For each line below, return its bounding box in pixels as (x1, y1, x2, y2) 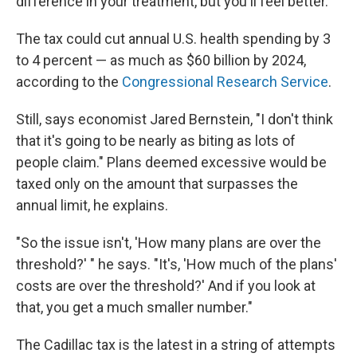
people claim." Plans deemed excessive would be (16, 153, 327, 171)
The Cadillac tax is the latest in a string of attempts (16, 335, 335, 353)
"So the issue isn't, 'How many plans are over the (16, 233, 321, 251)
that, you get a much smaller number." (16, 298, 253, 316)
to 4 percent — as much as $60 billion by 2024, (16, 51, 306, 69)
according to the (16, 73, 122, 90)
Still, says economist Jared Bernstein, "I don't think (16, 110, 333, 127)
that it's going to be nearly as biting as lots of (16, 131, 296, 149)
